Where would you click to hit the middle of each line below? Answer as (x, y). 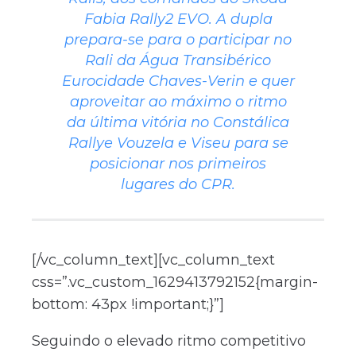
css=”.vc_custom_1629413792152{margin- (175, 282)
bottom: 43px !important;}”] (128, 304)
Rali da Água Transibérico (178, 60)
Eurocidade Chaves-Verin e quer (178, 81)
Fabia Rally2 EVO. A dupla (178, 19)
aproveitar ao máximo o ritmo (178, 102)
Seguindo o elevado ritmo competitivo (169, 341)
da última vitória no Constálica (178, 122)
